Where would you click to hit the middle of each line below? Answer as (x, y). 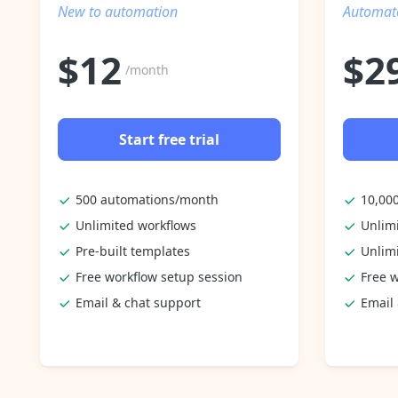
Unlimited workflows (136, 225)
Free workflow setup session (159, 276)
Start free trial (169, 139)
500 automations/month (147, 199)
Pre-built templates (133, 251)
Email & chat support (138, 302)
